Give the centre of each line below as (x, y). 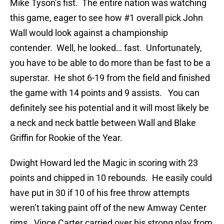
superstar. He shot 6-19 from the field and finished (110, 78)
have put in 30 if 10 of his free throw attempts (100, 193)
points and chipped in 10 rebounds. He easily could (111, 178)
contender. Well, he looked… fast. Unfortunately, (106, 48)
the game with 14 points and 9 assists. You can (105, 93)
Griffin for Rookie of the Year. (66, 138)
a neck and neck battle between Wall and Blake (103, 123)
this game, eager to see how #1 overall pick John (106, 18)
